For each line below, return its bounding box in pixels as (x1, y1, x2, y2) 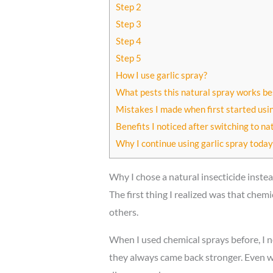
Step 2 (115, 1, 141, 13)
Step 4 (115, 35, 141, 47)
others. (108, 206, 138, 218)
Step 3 (115, 18, 141, 30)
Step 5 (115, 52, 141, 64)
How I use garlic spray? (115, 69, 207, 81)
